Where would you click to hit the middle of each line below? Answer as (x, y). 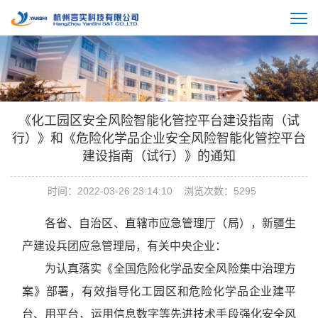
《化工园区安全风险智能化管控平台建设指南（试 (159, 121)
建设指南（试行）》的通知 (159, 157)
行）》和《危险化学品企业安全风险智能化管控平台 (159, 139)
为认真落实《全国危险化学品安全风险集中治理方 (170, 269)
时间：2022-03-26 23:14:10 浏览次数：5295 (159, 191)
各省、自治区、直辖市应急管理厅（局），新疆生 (170, 224)
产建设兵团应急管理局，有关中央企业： (124, 246)
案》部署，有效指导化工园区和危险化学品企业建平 (159, 292)
